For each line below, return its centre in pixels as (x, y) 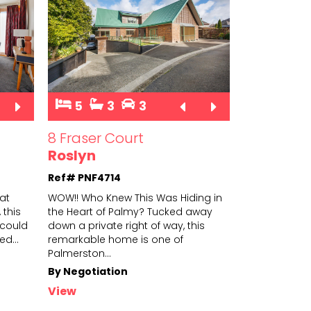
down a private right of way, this (126, 226)
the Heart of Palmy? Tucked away (130, 212)
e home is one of (141, 240)
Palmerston (76, 254)
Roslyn (72, 156)
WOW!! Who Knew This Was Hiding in (135, 198)
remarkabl (73, 240)
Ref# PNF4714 (84, 178)
